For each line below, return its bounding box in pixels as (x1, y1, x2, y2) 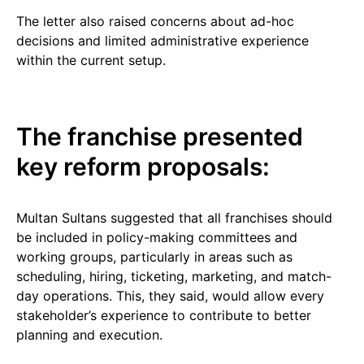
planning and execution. (16, 327, 162, 343)
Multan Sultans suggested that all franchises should (16, 210, 332, 226)
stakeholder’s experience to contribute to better (16, 307, 311, 323)
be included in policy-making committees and (16, 229, 297, 245)
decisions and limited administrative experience (16, 32, 309, 49)
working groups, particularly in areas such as (16, 249, 292, 265)
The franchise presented (16, 122, 303, 151)
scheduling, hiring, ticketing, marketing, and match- (16, 268, 331, 284)
